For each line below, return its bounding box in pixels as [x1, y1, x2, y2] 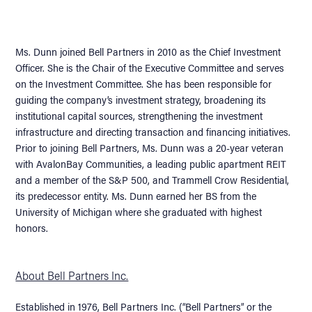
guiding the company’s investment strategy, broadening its [15, 91, 267, 107]
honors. [15, 219, 49, 235]
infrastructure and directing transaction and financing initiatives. [15, 123, 291, 139]
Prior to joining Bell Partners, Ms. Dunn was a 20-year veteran [15, 139, 284, 155]
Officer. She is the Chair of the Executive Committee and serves [15, 59, 285, 75]
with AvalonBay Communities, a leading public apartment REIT [15, 155, 287, 171]
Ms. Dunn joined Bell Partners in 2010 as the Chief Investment [15, 43, 281, 58]
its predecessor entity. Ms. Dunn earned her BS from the [15, 187, 257, 203]
